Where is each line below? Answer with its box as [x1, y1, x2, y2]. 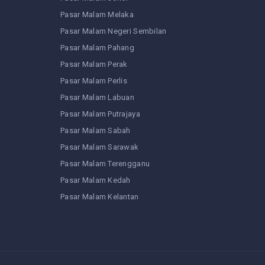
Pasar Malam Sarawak [60, 143, 139, 152]
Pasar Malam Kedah [60, 176, 131, 185]
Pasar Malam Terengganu [60, 159, 150, 169]
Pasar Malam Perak [60, 60, 128, 69]
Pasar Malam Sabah [60, 126, 131, 135]
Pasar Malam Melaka [60, 10, 134, 20]
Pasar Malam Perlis [60, 76, 128, 86]
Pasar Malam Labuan [60, 93, 135, 102]
